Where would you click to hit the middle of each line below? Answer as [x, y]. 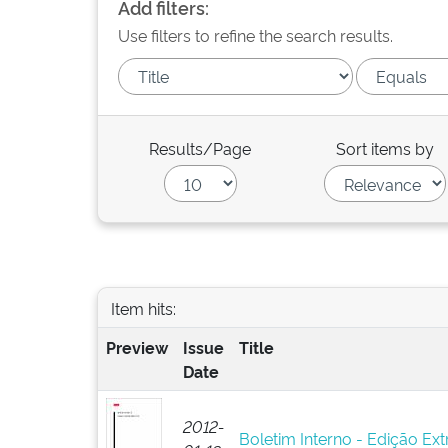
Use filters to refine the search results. [255, 35]
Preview [136, 347]
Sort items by [385, 148]
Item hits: [143, 307]
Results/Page [200, 148]
